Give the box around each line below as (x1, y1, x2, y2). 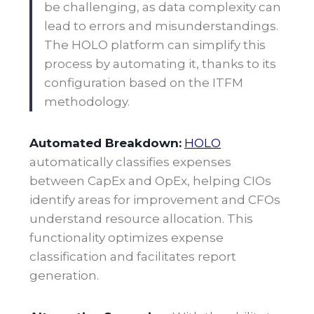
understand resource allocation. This (29, 212, 253, 226)
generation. (29, 268, 99, 283)
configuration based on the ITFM (44, 76, 243, 90)
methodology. (44, 95, 130, 109)
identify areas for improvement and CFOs (29, 193, 280, 207)
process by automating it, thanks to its (44, 57, 276, 71)
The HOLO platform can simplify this (44, 38, 266, 53)
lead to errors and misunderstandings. (44, 19, 278, 34)
